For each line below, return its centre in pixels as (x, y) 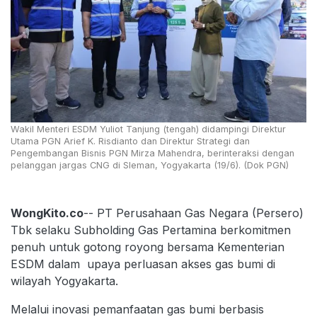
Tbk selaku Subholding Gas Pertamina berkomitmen (151, 230)
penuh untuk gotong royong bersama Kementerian (148, 247)
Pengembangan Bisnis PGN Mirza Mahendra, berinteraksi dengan (152, 153)
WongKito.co (47, 213)
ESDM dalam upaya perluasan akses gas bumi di (143, 264)
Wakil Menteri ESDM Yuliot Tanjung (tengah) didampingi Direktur (148, 129)
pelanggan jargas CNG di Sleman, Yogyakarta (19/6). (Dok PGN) (150, 165)
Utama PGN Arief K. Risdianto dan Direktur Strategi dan (130, 141)
